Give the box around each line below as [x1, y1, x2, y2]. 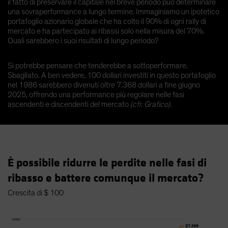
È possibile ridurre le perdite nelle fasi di [8, 155, 207, 170]
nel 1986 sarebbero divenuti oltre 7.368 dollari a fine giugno [8, 80, 200, 89]
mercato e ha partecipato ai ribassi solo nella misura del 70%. [8, 26, 205, 35]
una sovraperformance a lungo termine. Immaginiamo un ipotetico [8, 7, 219, 16]
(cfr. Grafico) [130, 100, 170, 108]
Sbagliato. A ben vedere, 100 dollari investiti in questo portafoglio [8, 71, 216, 79]
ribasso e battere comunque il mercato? [8, 170, 204, 185]
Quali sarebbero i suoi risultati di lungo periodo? [8, 36, 158, 45]
